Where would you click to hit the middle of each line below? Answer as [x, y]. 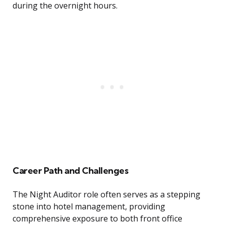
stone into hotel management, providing [89, 207]
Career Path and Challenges [70, 171]
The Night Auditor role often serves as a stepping [106, 195]
